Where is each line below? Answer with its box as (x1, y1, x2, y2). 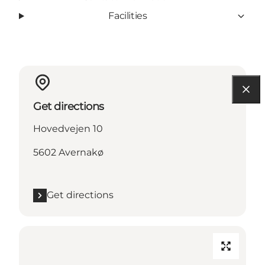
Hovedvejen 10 (33, 123, 103, 135)
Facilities (108, 10, 147, 22)
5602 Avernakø (33, 147, 104, 159)
